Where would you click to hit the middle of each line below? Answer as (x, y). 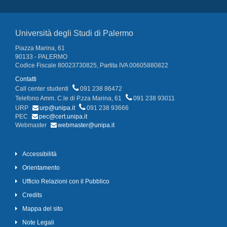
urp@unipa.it (57, 108)
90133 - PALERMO (41, 57)
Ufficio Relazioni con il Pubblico (66, 182)
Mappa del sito (43, 209)
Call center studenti (43, 89)
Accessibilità (40, 154)
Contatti (26, 79)
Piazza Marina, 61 (40, 48)
